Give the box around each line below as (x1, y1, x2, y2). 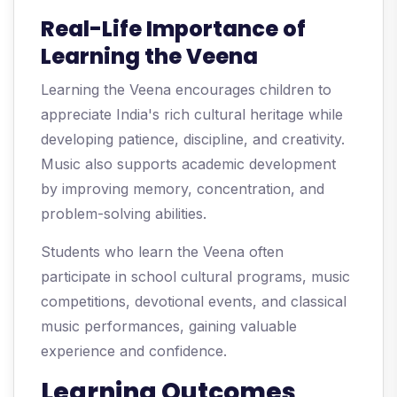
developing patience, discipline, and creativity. (41, 130, 345, 149)
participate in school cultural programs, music (41, 268, 350, 286)
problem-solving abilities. (41, 205, 206, 223)
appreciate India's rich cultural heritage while (41, 105, 343, 124)
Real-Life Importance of (41, 14, 306, 44)
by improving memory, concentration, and (41, 180, 324, 198)
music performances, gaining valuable (41, 317, 297, 336)
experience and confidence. (41, 342, 227, 361)
